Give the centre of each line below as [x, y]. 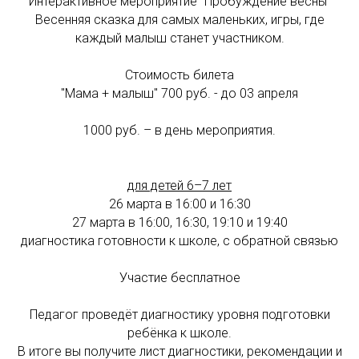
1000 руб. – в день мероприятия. [179, 130]
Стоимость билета [179, 75]
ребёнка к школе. [179, 333]
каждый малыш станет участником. [179, 38]
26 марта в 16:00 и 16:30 [179, 204]
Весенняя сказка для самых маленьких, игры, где [179, 20]
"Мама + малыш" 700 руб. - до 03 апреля [179, 93]
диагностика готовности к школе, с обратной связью [179, 241]
